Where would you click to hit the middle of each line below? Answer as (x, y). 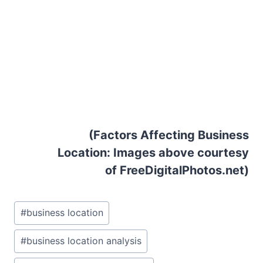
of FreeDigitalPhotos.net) (177, 170)
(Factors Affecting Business (167, 135)
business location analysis (84, 241)
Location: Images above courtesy (153, 153)
